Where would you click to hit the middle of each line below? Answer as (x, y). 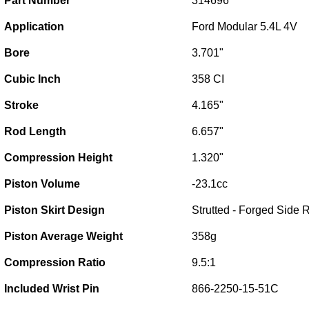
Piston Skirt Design (56, 210)
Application (34, 27)
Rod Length (36, 131)
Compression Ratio (54, 262)
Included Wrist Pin (51, 289)
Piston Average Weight (64, 236)
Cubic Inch (33, 79)
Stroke (22, 105)
